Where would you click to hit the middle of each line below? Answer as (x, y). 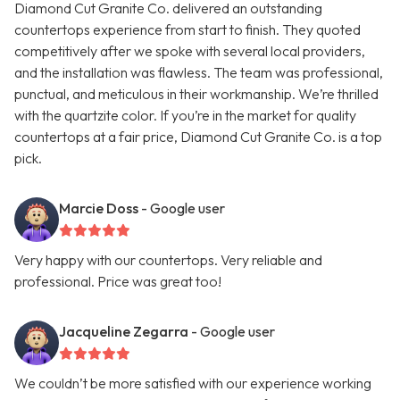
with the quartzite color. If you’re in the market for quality (185, 116)
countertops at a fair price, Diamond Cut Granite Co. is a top (198, 137)
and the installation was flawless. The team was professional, (199, 73)
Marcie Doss (99, 208)
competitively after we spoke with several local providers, (190, 51)
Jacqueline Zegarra (124, 332)
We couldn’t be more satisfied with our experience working (193, 383)
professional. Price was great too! (118, 282)
